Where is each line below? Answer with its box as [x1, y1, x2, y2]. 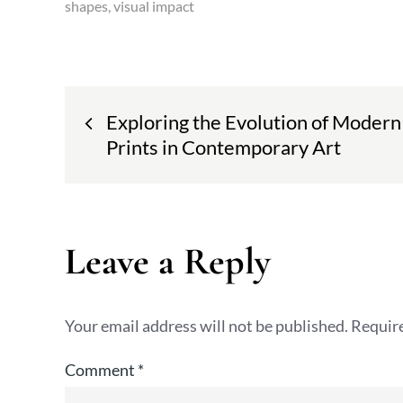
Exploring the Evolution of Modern [106, 110, 401, 134]
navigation [64, 135, 218, 181]
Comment [65, 360, 138, 380]
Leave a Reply [65, 238, 271, 284]
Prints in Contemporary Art [106, 135, 341, 159]
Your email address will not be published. [65, 316, 348, 336]
